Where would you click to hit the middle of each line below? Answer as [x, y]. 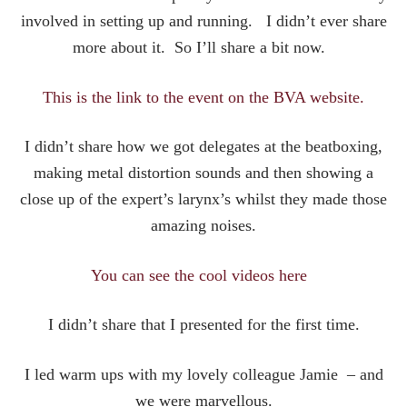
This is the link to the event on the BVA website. [203, 97]
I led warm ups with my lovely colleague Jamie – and [203, 374]
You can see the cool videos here [203, 275]
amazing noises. [203, 226]
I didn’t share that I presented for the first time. [203, 325]
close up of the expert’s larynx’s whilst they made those [203, 199]
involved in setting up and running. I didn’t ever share [203, 21]
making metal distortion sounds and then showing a [203, 173]
